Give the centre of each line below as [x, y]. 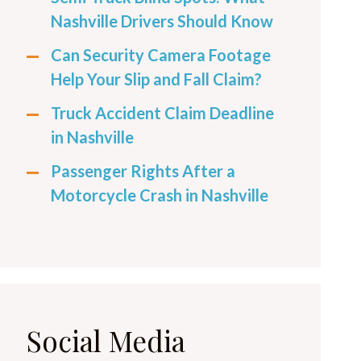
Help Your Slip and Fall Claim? [156, 79]
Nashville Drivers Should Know [162, 21]
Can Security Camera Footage [161, 55]
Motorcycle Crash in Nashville [160, 195]
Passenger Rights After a [143, 171]
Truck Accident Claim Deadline [162, 113]
